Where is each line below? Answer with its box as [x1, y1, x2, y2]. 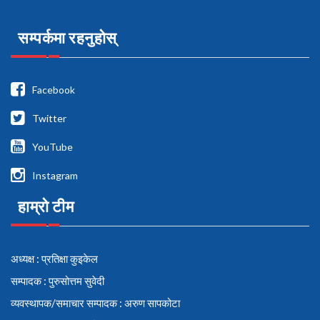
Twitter [32, 111, 66, 124]
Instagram [32, 169, 78, 181]
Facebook [32, 83, 75, 96]
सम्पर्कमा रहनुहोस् [18, 27, 117, 47]
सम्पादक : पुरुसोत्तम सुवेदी [11, 274, 104, 287]
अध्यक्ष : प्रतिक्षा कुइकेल [11, 251, 98, 265]
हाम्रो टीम [18, 196, 74, 216]
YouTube [32, 140, 73, 153]
